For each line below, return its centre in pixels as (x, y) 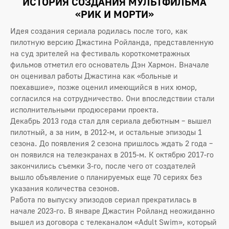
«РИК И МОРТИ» (114, 14)
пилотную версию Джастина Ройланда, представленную (112, 42)
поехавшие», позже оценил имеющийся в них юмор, (104, 87)
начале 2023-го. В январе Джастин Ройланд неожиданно (112, 210)
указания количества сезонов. (65, 188)
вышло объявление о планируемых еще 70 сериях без (106, 177)
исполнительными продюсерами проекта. (85, 109)
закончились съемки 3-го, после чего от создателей (103, 165)
